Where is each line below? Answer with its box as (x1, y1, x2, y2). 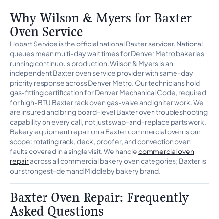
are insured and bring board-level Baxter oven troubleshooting (10, 108, 208, 116)
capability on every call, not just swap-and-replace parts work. (10, 117, 206, 126)
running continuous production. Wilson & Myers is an (10, 59, 173, 67)
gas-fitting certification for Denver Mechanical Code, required (10, 88, 206, 97)
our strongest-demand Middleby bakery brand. (10, 166, 161, 175)
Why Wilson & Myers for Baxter (10, 9, 192, 26)
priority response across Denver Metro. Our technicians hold (10, 78, 200, 87)
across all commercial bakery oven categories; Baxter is (29, 156, 206, 165)
